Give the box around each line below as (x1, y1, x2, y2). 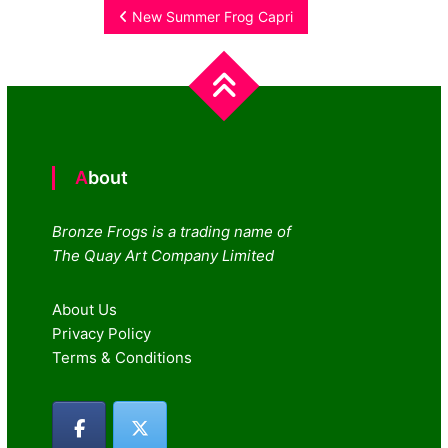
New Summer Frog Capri (132, 7, 294, 25)
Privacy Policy (52, 323, 152, 343)
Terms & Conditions (52, 347, 193, 367)
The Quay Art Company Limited (52, 245, 275, 265)
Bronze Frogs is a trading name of (52, 221, 292, 241)
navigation (103, 47, 251, 84)
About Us (52, 299, 118, 319)
